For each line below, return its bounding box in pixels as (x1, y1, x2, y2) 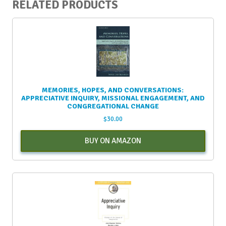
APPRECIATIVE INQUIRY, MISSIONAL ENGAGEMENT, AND (21, 94, 205, 103)
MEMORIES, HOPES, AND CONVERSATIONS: (42, 86, 184, 95)
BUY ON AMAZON (84, 136, 141, 146)
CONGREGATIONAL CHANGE (67, 102, 159, 111)
